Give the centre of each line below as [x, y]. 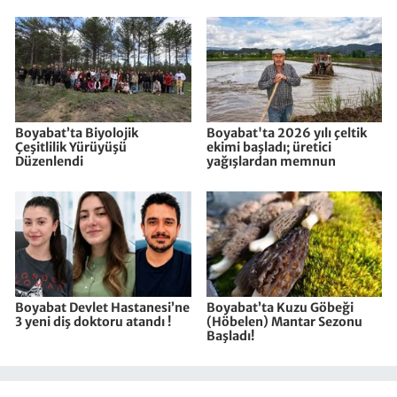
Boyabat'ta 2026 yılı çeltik [286, 133]
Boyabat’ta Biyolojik [77, 133]
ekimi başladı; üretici [269, 148]
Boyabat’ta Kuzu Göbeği [280, 308]
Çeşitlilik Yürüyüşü [71, 148]
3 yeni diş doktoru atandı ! [93, 322]
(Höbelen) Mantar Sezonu [284, 322]
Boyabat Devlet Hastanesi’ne [102, 308]
